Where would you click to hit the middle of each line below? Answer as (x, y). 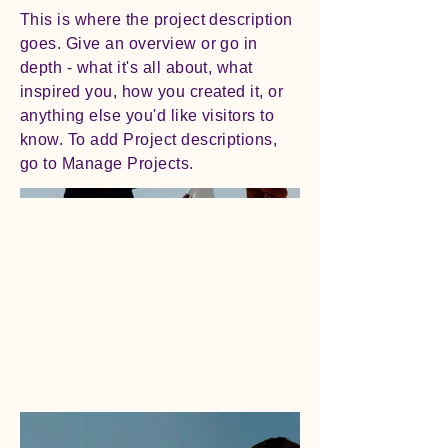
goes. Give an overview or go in (139, 44)
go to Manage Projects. (107, 164)
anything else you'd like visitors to (147, 116)
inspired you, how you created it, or (152, 92)
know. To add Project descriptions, (149, 140)
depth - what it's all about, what (136, 68)
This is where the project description (156, 20)
